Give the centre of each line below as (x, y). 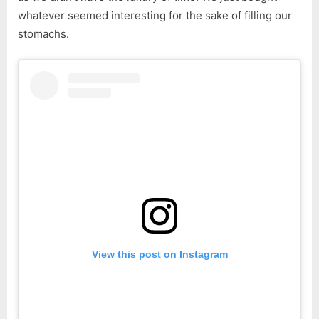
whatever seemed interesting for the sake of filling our (155, 16)
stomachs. (43, 34)
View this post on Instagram (159, 255)
